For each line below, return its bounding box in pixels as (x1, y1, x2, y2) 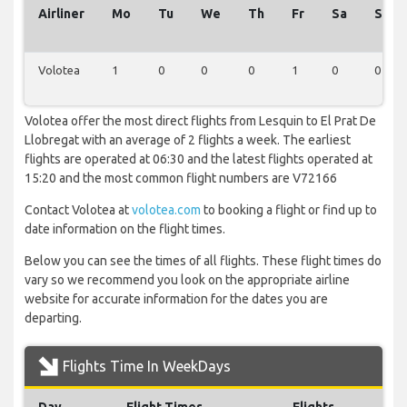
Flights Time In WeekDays (63, 358, 231, 375)
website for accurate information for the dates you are (25, 292, 328, 307)
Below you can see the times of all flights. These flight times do (25, 253, 382, 269)
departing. (25, 311, 82, 326)
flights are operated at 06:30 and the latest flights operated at (25, 152, 372, 167)
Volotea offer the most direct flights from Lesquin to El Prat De (25, 114, 376, 129)
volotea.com (132, 203, 201, 218)
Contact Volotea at (25, 203, 132, 218)
